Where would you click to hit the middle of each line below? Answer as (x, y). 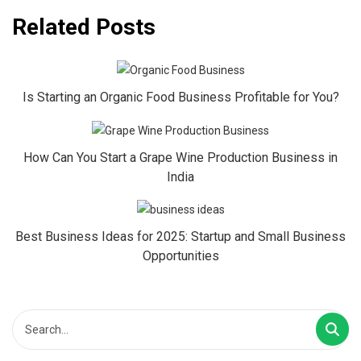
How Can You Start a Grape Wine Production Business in (180, 157)
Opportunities (180, 255)
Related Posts (84, 27)
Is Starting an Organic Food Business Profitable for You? (180, 98)
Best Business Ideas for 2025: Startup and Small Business (180, 236)
